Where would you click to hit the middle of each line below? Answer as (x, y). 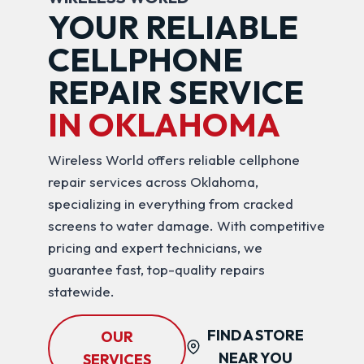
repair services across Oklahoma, (153, 181)
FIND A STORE (256, 335)
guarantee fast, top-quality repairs (156, 269)
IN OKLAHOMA (164, 124)
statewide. (81, 291)
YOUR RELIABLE (173, 26)
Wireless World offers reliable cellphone (173, 159)
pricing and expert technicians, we (155, 247)
